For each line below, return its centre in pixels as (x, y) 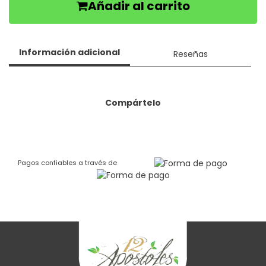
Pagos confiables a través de (67, 163)
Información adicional (69, 53)
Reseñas (191, 54)
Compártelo (133, 103)
